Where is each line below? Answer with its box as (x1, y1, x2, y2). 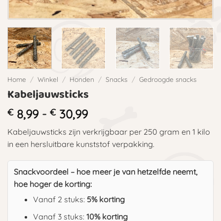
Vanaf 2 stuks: (33, 194, 87, 205)
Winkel (37, 74, 59, 83)
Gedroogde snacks (139, 74, 196, 83)
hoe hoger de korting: (14, 179, 92, 189)
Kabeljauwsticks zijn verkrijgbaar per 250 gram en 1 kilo (7, 126, 210, 137)
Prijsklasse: (87, 106, 146, 121)
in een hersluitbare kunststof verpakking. (7, 139, 154, 149)
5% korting (86, 194, 125, 205)
